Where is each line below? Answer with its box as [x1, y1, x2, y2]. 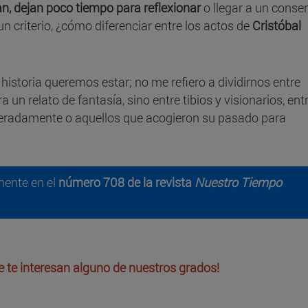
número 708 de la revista [58, 174, 195, 191]
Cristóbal [252, 17, 301, 34]
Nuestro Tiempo [195, 174, 282, 191]
